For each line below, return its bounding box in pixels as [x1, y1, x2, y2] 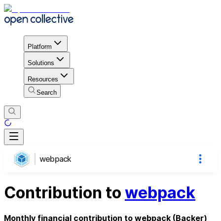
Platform [28, 42, 52, 50]
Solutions [28, 59, 54, 67]
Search [37, 88, 57, 96]
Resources [28, 75, 58, 83]
